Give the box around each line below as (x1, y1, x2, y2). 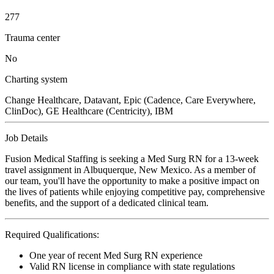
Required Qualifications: (5, 229, 99, 240)
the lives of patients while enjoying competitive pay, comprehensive (5, 186, 265, 197)
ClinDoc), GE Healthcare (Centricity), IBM (5, 105, 173, 116)
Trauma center (5, 32, 60, 43)
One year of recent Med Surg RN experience (29, 250, 202, 261)
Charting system (5, 73, 67, 84)
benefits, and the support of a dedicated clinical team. (5, 197, 209, 208)
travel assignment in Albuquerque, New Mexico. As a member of (5, 164, 256, 175)
